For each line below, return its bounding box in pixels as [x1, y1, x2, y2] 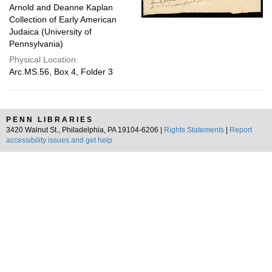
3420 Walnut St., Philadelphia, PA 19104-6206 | [6, 126, 164, 134]
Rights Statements [164, 126, 224, 134]
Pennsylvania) [9, 39, 63, 49]
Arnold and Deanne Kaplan [9, 2, 113, 12]
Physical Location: [9, 55, 78, 64]
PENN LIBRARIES [6, 115, 93, 124]
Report [229, 126, 252, 134]
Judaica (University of [9, 27, 92, 36]
